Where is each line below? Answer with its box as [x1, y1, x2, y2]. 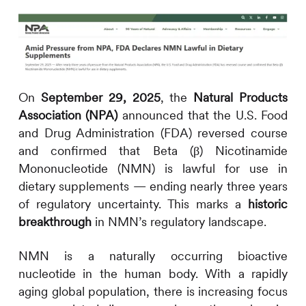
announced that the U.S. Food [117, 107, 288, 124]
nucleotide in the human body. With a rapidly [18, 266, 288, 282]
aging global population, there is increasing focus [18, 283, 288, 300]
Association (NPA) [18, 107, 118, 124]
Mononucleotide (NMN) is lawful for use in [18, 161, 288, 177]
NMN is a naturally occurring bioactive [18, 248, 288, 264]
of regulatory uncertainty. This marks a [18, 196, 249, 212]
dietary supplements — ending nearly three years [18, 178, 288, 195]
